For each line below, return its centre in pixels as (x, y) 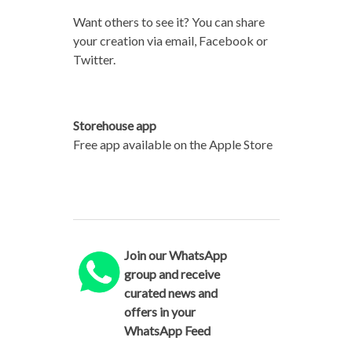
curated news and (171, 292)
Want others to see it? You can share (169, 21)
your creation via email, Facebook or (170, 40)
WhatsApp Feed (168, 330)
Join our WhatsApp (176, 255)
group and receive (172, 273)
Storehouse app (114, 125)
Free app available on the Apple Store (172, 144)
